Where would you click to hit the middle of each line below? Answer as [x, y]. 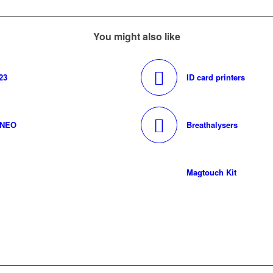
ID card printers [216, 77]
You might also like [136, 37]
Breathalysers [212, 125]
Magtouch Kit [211, 172]
